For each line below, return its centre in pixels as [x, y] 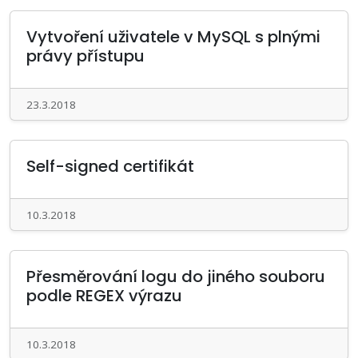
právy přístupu [86, 56]
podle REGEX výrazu [104, 296]
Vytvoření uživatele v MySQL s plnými [173, 37]
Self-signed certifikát [110, 166]
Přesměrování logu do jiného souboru [176, 276]
